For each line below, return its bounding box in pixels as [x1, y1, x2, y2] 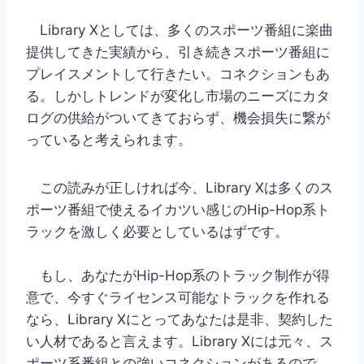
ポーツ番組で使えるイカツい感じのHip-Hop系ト [26, 201, 330, 218]
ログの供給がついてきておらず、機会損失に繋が [26, 109, 330, 126]
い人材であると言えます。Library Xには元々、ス [26, 332, 333, 349]
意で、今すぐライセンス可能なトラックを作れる [26, 288, 330, 305]
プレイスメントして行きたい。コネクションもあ [26, 65, 330, 82]
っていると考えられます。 [26, 131, 192, 148]
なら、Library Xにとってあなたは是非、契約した [26, 310, 333, 327]
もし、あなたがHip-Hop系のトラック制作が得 [26, 266, 330, 284]
